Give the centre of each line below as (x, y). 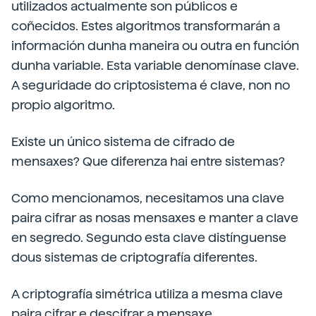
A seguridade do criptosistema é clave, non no (151, 85)
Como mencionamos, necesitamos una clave (148, 198)
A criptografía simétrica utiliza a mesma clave (147, 294)
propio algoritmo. (63, 105)
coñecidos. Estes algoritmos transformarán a (146, 26)
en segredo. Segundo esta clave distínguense (149, 237)
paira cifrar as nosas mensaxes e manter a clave (155, 218)
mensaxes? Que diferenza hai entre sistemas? (148, 161)
